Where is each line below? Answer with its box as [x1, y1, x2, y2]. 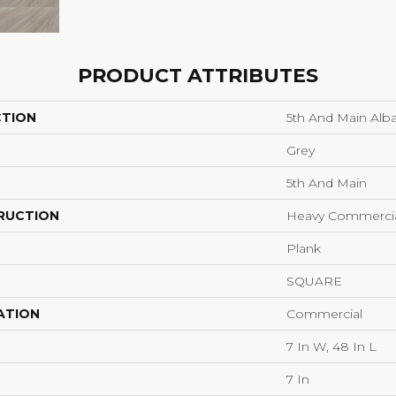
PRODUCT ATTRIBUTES [78, 64, 318, 88]
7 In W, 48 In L [286, 339, 377, 354]
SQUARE [286, 273, 342, 289]
